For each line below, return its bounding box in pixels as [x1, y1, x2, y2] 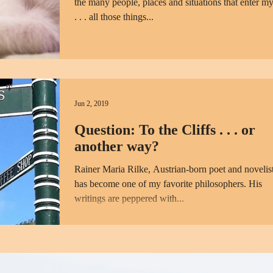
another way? [74, 138, 159, 155]
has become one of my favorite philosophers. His [74, 179, 262, 190]
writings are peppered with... [74, 193, 184, 204]
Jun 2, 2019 [74, 99, 108, 108]
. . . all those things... [74, 12, 154, 22]
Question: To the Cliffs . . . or [74, 122, 255, 138]
